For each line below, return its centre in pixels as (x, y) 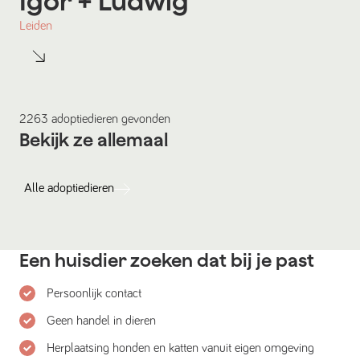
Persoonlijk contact (94, 294)
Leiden (36, 26)
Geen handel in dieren (101, 321)
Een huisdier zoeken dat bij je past (167, 261)
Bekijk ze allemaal (94, 140)
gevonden (144, 119)
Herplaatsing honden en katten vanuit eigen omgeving (180, 348)
